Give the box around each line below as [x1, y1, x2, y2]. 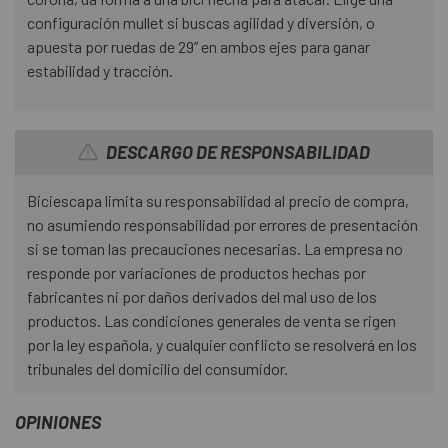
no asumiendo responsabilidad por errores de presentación [27, 214, 418, 234]
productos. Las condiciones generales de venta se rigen [27, 310, 396, 330]
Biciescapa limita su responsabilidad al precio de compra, [27, 190, 409, 210]
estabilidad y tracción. [27, 60, 173, 80]
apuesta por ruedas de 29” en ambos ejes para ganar [27, 36, 370, 56]
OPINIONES [15, 410, 101, 433]
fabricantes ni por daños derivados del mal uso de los [27, 286, 377, 306]
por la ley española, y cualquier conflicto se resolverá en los [27, 334, 417, 354]
